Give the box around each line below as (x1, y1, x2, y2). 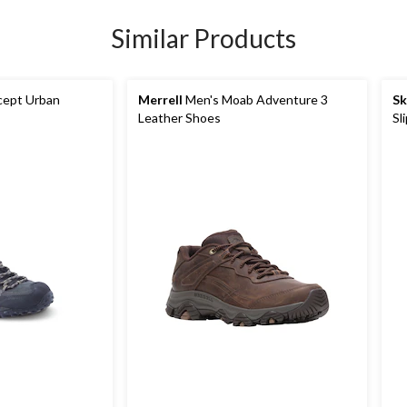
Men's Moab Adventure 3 (183, 92, 328, 107)
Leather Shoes (138, 110, 221, 125)
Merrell (138, 92, 183, 107)
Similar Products (111, 23, 296, 54)
